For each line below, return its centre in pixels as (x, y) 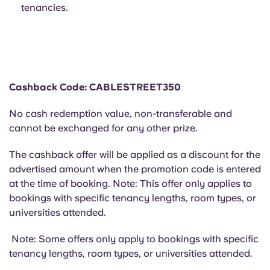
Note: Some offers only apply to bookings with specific (134, 239)
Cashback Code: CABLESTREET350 (95, 87)
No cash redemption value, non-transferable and (121, 114)
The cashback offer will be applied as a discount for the (135, 155)
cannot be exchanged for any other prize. (103, 128)
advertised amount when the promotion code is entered (135, 169)
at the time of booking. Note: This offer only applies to (130, 184)
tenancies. (45, 8)
